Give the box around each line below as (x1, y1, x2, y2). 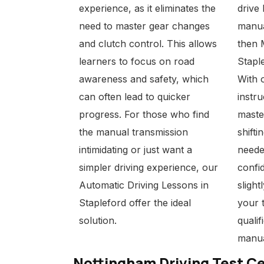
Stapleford (79, 197, 129, 209)
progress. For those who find (79, 108, 209, 120)
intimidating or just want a (79, 144, 192, 156)
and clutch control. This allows (79, 38, 217, 49)
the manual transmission (79, 126, 188, 138)
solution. (79, 214, 117, 226)
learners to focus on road (79, 55, 194, 67)
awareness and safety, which (79, 73, 209, 85)
